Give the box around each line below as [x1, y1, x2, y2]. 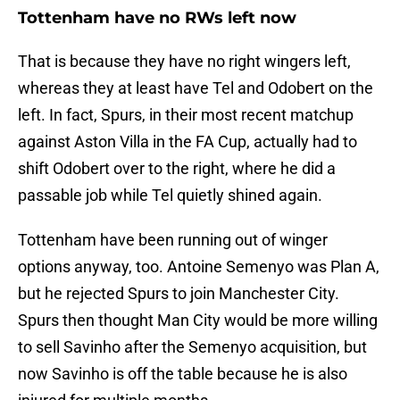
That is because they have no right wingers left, [18, 52, 351, 71]
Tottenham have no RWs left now [18, 8, 296, 29]
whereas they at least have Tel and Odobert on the [18, 79, 373, 98]
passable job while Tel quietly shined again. [18, 186, 322, 205]
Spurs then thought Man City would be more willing [18, 311, 378, 330]
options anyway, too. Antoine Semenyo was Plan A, [18, 257, 379, 277]
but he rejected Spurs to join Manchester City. [18, 284, 339, 304]
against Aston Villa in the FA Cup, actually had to [18, 132, 357, 152]
